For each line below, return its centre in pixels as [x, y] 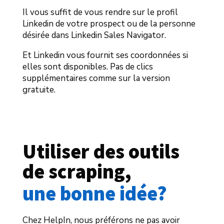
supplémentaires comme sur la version [96, 78]
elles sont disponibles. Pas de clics [87, 67]
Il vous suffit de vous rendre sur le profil [100, 12]
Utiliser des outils [101, 152]
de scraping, [79, 172]
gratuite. [39, 90]
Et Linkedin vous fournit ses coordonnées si [105, 55]
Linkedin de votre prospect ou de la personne [109, 24]
